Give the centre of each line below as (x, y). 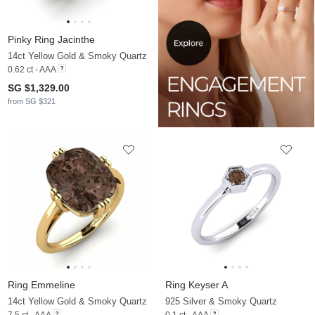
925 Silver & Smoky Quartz (221, 301)
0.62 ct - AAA (32, 70)
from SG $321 (32, 102)
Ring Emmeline (41, 284)
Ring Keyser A (197, 284)
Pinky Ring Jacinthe (51, 40)
